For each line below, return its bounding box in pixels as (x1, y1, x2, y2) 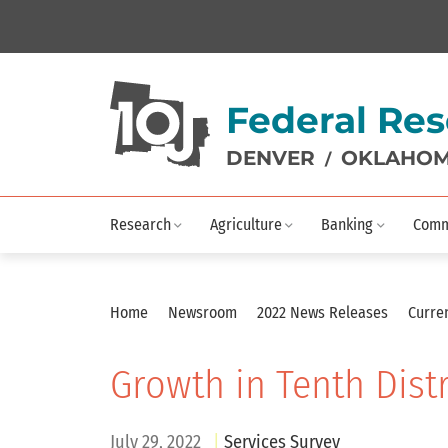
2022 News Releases (257, 303, 392, 323)
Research (110, 215, 171, 235)
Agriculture (210, 215, 283, 235)
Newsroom (168, 303, 241, 323)
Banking (321, 215, 374, 235)
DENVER (226, 146, 315, 171)
